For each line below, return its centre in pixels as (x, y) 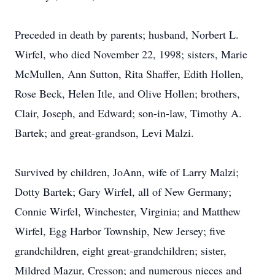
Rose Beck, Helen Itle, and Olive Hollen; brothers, (127, 93)
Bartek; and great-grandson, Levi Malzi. (104, 133)
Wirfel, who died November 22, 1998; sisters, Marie (131, 54)
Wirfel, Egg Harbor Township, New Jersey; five (120, 231)
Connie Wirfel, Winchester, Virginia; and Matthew (128, 211)
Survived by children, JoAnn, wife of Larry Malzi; (127, 172)
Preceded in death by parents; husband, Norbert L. (127, 34)
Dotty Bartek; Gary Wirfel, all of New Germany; (123, 192)
